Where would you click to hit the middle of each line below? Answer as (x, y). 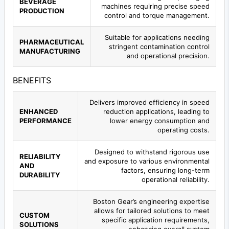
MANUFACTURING (50, 51)
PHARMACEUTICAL (52, 42)
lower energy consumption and (160, 120)
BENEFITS (32, 80)
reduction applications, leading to (156, 111)
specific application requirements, (156, 220)
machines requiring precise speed (155, 6)
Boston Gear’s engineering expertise (151, 201)
